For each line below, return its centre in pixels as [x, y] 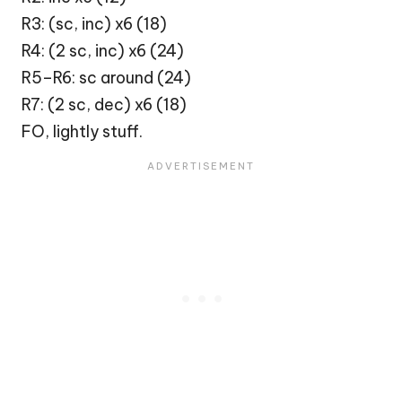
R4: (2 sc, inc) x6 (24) [103, 50]
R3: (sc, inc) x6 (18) [94, 23]
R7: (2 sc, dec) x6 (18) [104, 104]
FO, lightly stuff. [82, 131]
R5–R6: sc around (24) [106, 77]
